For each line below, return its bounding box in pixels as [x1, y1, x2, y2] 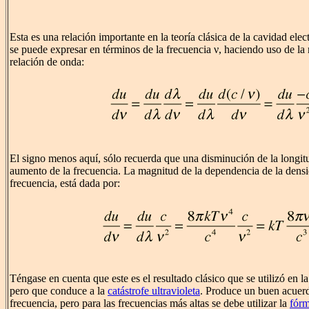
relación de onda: [10, 56, 84, 68]
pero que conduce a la [10, 285, 108, 297]
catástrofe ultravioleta [108, 285, 200, 297]
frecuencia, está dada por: [10, 177, 120, 190]
